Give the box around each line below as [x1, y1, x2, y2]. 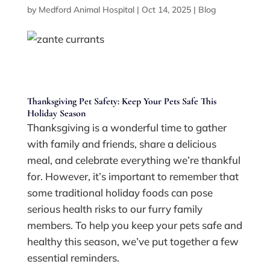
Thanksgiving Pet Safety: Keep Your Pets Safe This [27, 95, 216, 108]
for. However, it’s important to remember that [27, 170, 239, 183]
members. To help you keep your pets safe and [27, 219, 242, 232]
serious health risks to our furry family [27, 202, 202, 216]
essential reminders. [27, 251, 119, 265]
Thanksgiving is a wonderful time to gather [27, 121, 227, 134]
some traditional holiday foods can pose [27, 186, 213, 199]
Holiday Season [27, 107, 86, 120]
